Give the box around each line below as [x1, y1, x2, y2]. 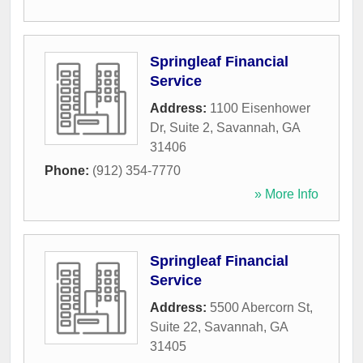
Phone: [45, 164, 92, 178]
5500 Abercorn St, [210, 301, 313, 315]
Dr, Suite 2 [150, 121, 210, 135]
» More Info [254, 187, 318, 202]
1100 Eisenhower [210, 101, 310, 116]
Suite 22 [150, 320, 198, 335]
